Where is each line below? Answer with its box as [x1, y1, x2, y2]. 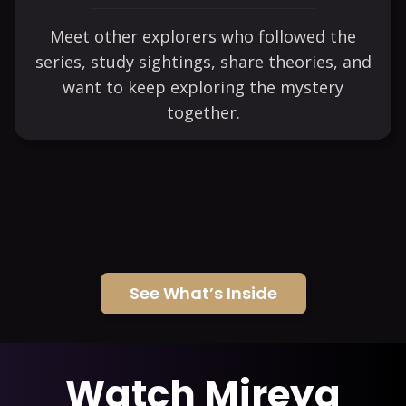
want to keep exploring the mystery [63, 76, 343, 99]
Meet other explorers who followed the [50, 25, 356, 48]
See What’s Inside [129, 282, 277, 305]
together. [166, 101, 240, 124]
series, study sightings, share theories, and [34, 51, 372, 73]
